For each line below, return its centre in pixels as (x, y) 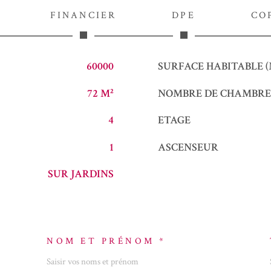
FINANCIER (83, 16)
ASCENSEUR (188, 147)
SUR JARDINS (80, 174)
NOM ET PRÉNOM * (106, 241)
